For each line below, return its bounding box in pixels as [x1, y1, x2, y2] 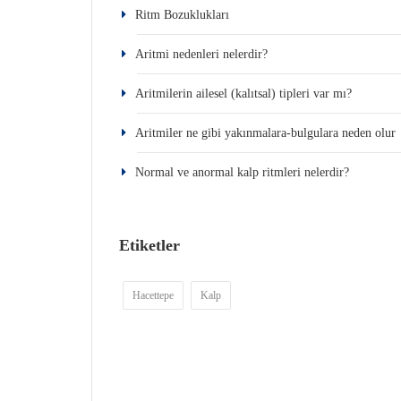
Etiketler [119, 236, 180, 254]
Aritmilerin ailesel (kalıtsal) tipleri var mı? [135, 87, 352, 100]
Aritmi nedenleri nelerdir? [135, 47, 268, 61]
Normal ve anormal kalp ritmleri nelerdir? [135, 166, 349, 179]
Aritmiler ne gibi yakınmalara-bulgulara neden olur [135, 126, 396, 140]
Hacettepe [132, 289, 174, 302]
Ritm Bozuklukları [135, 8, 229, 21]
